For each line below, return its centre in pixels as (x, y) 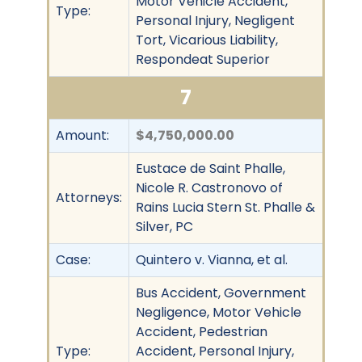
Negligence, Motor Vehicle (219, 312)
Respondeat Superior (203, 59)
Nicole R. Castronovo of (209, 187)
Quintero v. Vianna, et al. (212, 259)
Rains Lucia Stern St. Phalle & (225, 207)
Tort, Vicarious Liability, (207, 40)
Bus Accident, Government (221, 293)
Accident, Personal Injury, (215, 351)
